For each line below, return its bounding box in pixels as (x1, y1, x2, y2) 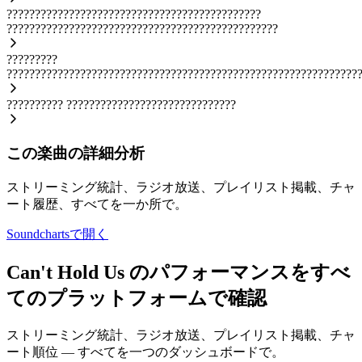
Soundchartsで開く (6, 227, 108, 242)
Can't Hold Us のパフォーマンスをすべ (6, 261, 351, 283)
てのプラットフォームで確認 (6, 287, 267, 309)
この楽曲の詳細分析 (6, 145, 145, 162)
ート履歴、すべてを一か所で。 (6, 197, 187, 212)
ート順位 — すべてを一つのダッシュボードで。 (6, 344, 284, 359)
